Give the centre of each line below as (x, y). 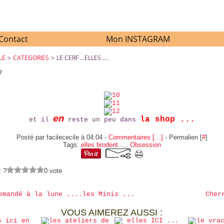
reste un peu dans (102, 120)
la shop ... (167, 119)
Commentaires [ (131, 137)
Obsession (145, 145)
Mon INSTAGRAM (138, 39)
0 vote (53, 171)
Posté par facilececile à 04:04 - (62, 137)
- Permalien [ (182, 137)
